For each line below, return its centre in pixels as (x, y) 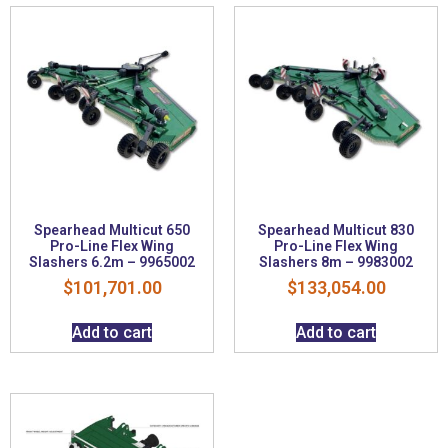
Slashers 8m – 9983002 (336, 261)
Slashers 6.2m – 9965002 (112, 261)
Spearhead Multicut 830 (336, 229)
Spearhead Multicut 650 (112, 229)
